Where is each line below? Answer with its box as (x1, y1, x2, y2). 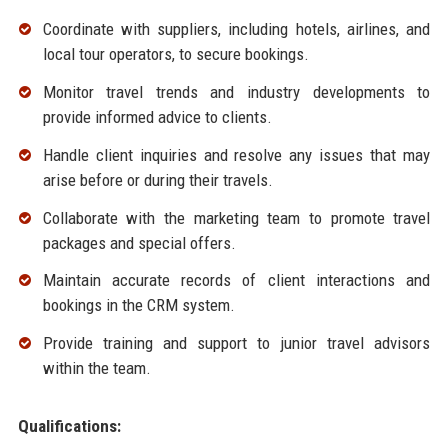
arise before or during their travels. (42, 169, 273, 190)
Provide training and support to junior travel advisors (42, 333, 431, 354)
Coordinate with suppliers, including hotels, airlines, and (42, 19, 431, 40)
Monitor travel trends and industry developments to (42, 82, 431, 103)
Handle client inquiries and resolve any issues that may (42, 144, 431, 165)
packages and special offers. (42, 232, 236, 253)
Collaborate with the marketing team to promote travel (42, 207, 431, 228)
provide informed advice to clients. (42, 107, 272, 128)
